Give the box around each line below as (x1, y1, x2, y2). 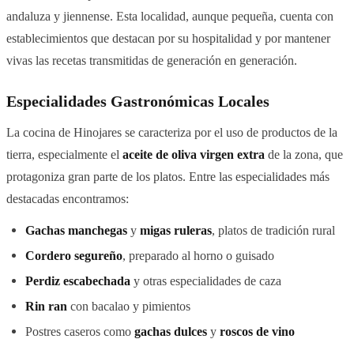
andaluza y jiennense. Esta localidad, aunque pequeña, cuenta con (6, 8, 333, 24)
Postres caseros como (25, 323, 134, 339)
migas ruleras (140, 222, 212, 238)
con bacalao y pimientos (67, 298, 190, 314)
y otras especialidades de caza (130, 273, 281, 288)
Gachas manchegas (25, 222, 127, 238)
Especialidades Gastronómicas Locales (6, 92, 269, 110)
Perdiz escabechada (25, 273, 130, 288)
